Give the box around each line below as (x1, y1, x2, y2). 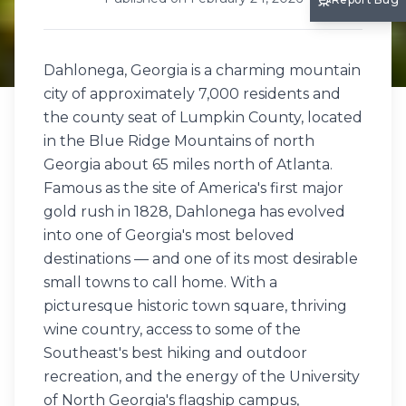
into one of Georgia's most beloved (43, 227, 295, 244)
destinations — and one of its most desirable (43, 250, 358, 267)
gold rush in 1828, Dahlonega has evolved (43, 203, 345, 220)
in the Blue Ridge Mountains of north (43, 132, 314, 150)
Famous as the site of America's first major (43, 179, 343, 197)
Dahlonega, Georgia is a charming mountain (43, 62, 361, 79)
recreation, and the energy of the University (43, 368, 360, 385)
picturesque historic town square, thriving (43, 297, 347, 314)
